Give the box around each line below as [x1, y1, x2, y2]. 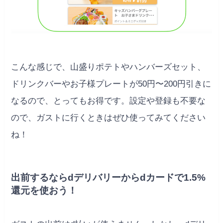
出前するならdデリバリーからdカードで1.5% [11, 172, 206, 183]
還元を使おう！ [11, 185, 78, 196]
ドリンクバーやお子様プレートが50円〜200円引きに [11, 79, 212, 89]
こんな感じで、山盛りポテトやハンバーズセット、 [11, 62, 206, 72]
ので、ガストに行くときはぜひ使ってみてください [11, 112, 206, 122]
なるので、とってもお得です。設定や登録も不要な [11, 96, 206, 106]
